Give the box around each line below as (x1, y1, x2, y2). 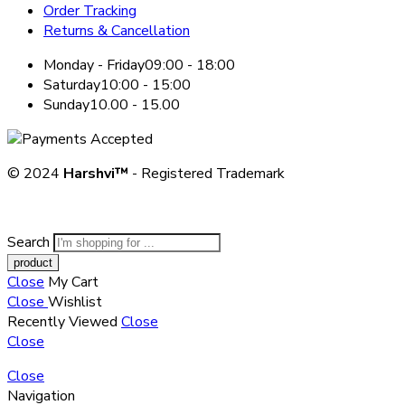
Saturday (43, 75, 100, 96)
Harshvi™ (63, 164, 128, 184)
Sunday (43, 95, 89, 116)
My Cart (48, 272, 99, 293)
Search (7, 232, 53, 253)
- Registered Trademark (128, 164, 285, 184)
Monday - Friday (43, 55, 145, 76)
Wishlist (48, 292, 102, 313)
